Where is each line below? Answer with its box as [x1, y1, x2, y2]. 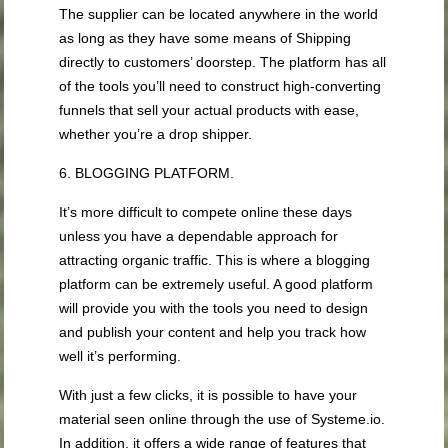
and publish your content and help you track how [59, 324, 367, 341]
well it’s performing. [59, 348, 182, 365]
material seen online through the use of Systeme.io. [59, 411, 386, 428]
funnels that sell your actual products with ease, [59, 102, 360, 119]
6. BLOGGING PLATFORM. [59, 165, 235, 182]
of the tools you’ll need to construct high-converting [59, 78, 382, 95]
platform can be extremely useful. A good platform [59, 276, 374, 293]
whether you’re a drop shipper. [59, 126, 253, 143]
